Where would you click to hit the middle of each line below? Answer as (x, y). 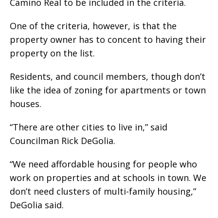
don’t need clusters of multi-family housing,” (103, 191)
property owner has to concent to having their (108, 39)
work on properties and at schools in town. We (108, 177)
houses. (26, 103)
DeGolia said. (37, 205)
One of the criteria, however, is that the (93, 26)
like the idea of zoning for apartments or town (108, 90)
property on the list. (52, 53)
